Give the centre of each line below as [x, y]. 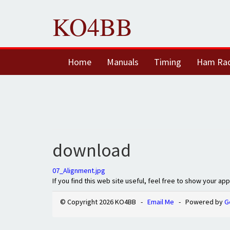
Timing [168, 62]
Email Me [161, 202]
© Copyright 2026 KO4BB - [104, 202]
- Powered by [199, 202]
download [92, 150]
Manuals [123, 62]
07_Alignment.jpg [79, 170]
